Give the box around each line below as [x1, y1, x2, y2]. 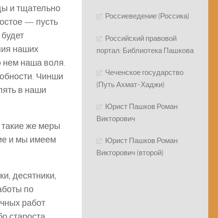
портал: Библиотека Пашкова [96, 46, 194, 55]
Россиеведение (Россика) [105, 12, 189, 21]
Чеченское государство [105, 68, 183, 77]
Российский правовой [105, 34, 177, 43]
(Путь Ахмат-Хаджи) [96, 80, 164, 90]
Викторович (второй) [96, 148, 163, 158]
